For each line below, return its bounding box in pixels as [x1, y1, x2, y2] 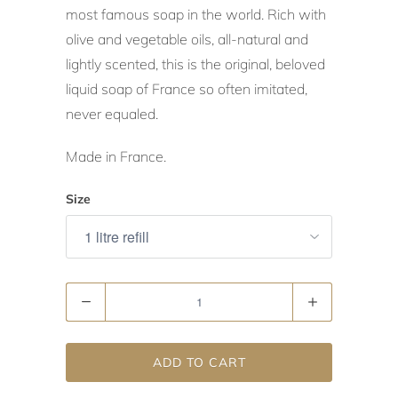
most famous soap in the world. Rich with [66, 4, 326, 23]
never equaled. [66, 104, 158, 123]
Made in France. [66, 147, 166, 165]
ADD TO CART [152, 354, 246, 370]
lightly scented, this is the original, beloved [66, 54, 325, 73]
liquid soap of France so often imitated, [66, 79, 307, 98]
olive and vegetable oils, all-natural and [66, 29, 308, 48]
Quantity [66, 286, 117, 303]
